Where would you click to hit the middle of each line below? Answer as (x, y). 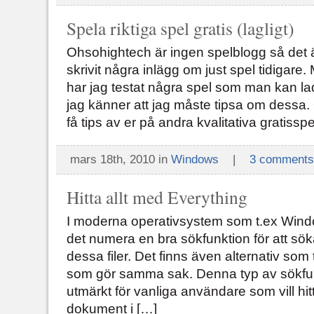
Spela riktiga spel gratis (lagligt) (180, 28)
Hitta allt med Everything (157, 197)
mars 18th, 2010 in (121, 159)
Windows (195, 159)
